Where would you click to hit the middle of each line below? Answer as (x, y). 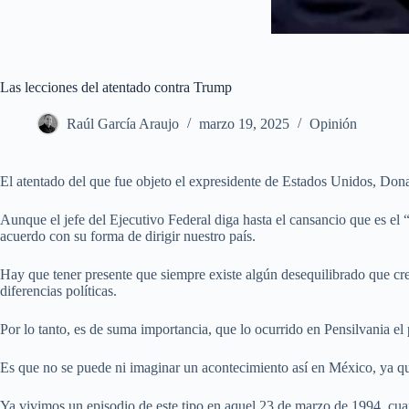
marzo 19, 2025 (244, 124)
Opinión (333, 124)
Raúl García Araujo (123, 124)
